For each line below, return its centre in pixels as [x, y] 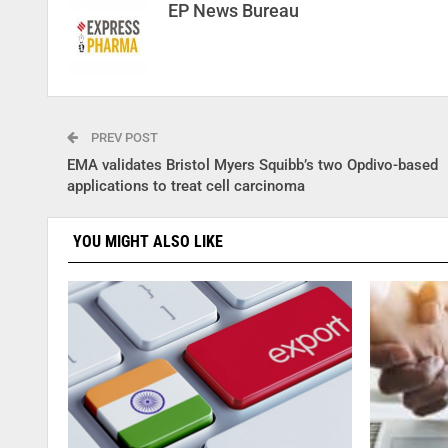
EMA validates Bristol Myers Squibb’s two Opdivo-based [252, 165]
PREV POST [123, 138]
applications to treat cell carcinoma [186, 186]
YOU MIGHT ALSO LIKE [148, 242]
